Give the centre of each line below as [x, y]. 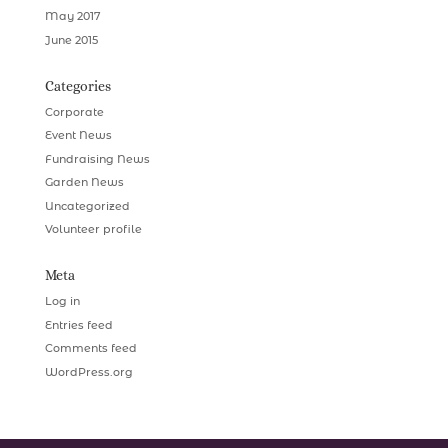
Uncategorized [87, 205]
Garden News [84, 182]
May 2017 [72, 16]
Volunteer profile [93, 229]
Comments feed [90, 348]
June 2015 [71, 39]
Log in [62, 301]
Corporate [74, 111]
